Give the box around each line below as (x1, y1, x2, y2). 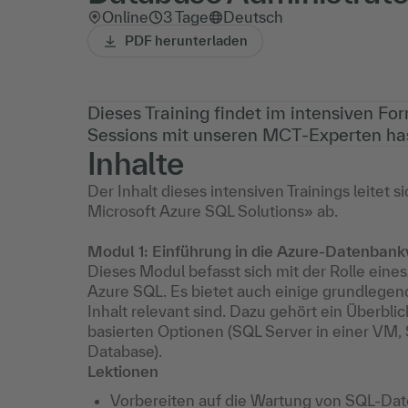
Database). (87, 342, 162, 360)
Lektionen (87, 362, 158, 380)
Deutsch (223, 8, 283, 25)
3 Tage (163, 8, 209, 25)
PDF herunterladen (125, 33, 248, 48)
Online (102, 8, 148, 25)
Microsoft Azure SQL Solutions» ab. (87, 202, 342, 219)
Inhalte (87, 146, 184, 181)
